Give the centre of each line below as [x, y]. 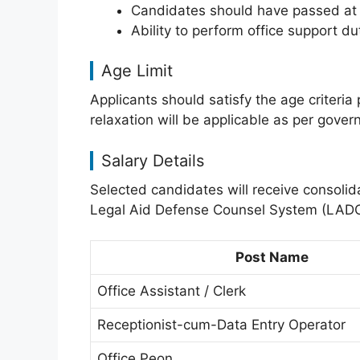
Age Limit [137, 71]
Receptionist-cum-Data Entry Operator [221, 325]
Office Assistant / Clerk [172, 291]
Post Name [272, 257]
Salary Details [153, 160]
